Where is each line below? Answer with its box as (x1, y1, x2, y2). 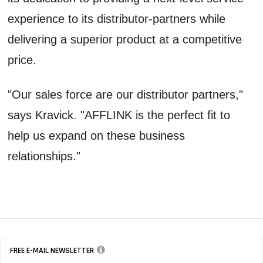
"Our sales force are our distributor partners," (8, 87, 244, 101)
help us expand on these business (8, 129, 186, 142)
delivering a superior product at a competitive (8, 32, 242, 46)
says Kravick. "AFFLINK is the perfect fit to (8, 108, 231, 122)
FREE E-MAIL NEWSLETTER (10, 245, 94, 256)
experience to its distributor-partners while (8, 12, 226, 25)
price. (8, 53, 37, 66)
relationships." (8, 149, 81, 163)
